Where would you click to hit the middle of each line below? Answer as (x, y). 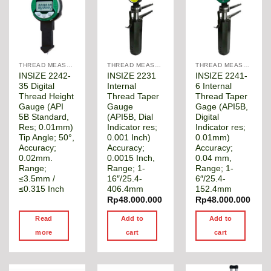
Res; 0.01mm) (46, 127)
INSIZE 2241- (222, 76)
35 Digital (37, 86)
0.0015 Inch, (131, 158)
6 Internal (214, 86)
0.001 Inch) (129, 137)
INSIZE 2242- (45, 76)
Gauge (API (41, 106)
